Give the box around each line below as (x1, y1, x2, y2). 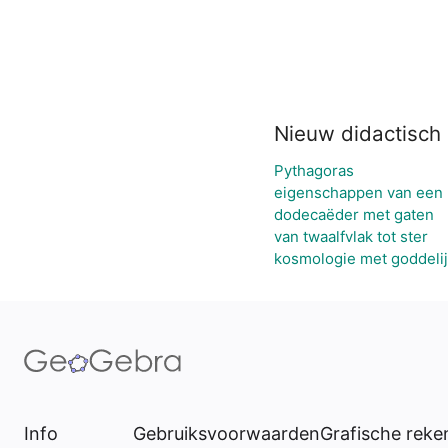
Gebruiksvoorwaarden (133, 423, 320, 444)
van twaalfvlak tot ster (274, 227, 428, 246)
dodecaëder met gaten (274, 205, 434, 224)
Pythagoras (274, 161, 354, 180)
